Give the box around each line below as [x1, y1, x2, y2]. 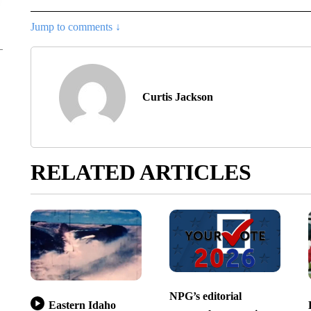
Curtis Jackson [142, 90, 213, 103]
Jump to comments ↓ [30, 20, 121, 33]
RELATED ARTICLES [30, 159, 251, 185]
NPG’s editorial [169, 290, 242, 303]
